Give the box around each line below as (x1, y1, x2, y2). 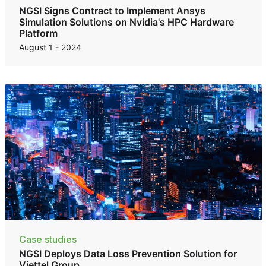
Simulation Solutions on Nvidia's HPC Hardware (18, 15, 234, 28)
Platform (18, 27, 58, 39)
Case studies (18, 233, 77, 245)
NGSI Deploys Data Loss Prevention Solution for (18, 247, 237, 259)
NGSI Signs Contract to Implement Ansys (18, 4, 205, 17)
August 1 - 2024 (18, 42, 81, 52)
